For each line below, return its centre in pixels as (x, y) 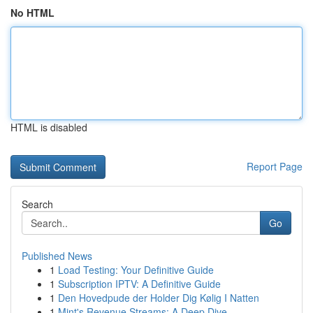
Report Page (275, 166)
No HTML (32, 13)
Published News (57, 256)
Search (37, 204)
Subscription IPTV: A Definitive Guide (139, 284)
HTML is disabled (49, 127)
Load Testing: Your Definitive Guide (136, 270)
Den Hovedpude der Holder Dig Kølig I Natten (159, 298)
